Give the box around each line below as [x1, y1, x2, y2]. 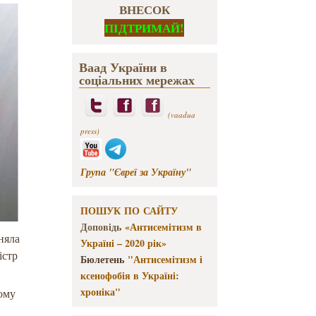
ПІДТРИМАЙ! [104, 19, 185, 37]
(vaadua [167, 109, 195, 121]
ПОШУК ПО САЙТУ [80, 203, 178, 219]
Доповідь [80, 219, 125, 235]
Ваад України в [78, 58, 167, 77]
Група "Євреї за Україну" [80, 164, 191, 180]
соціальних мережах [78, 71, 195, 90]
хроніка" [80, 284, 121, 300]
